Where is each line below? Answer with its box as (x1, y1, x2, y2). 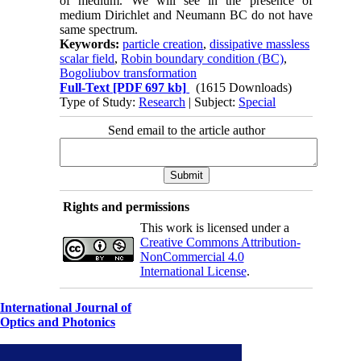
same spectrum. (60, 22, 139, 36)
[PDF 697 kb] (110, 80, 187, 94)
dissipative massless (210, 36, 310, 51)
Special (239, 94, 276, 109)
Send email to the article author (107, 122, 265, 137)
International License (139, 263, 247, 278)
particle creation (122, 36, 204, 51)
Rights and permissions (62, 199, 189, 214)
